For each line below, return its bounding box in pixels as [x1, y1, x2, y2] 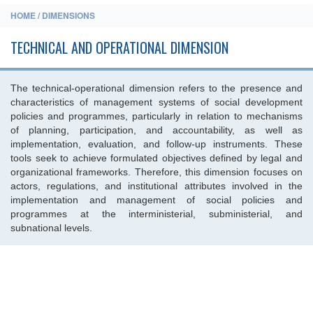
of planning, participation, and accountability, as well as [10, 124, 303, 136]
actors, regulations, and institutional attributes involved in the [10, 180, 303, 191]
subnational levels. [10, 222, 92, 233]
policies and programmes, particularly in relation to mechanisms [10, 110, 303, 122]
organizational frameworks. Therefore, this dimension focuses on [10, 166, 303, 177]
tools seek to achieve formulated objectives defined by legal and [10, 152, 303, 163]
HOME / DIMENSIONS [10, 9, 95, 22]
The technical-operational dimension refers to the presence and [10, 82, 303, 94]
